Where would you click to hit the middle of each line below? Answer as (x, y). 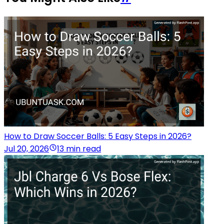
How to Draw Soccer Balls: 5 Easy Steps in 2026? (98, 136)
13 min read (79, 149)
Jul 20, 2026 (26, 149)
